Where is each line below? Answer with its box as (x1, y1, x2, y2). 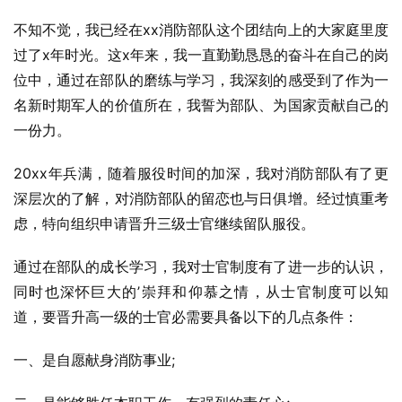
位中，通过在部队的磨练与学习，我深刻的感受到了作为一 (13, 71, 389, 89)
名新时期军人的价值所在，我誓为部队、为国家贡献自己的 (13, 96, 389, 114)
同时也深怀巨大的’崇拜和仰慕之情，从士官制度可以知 (13, 283, 389, 301)
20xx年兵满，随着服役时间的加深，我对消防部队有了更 (13, 164, 389, 182)
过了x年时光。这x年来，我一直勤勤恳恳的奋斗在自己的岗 (13, 46, 389, 64)
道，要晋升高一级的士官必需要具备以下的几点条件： (13, 308, 358, 326)
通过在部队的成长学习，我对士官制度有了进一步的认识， (13, 258, 389, 275)
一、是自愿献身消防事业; (13, 351, 175, 369)
